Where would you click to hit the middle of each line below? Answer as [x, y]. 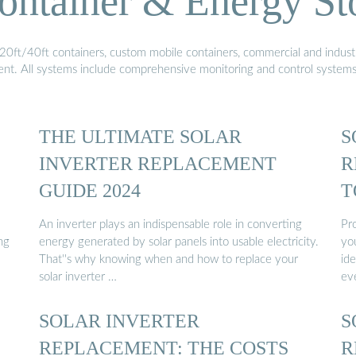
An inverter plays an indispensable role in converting [170, 225]
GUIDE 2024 [90, 190]
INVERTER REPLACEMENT [158, 163]
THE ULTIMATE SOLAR [140, 136]
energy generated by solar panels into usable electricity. [179, 242]
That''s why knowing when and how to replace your [168, 260]
